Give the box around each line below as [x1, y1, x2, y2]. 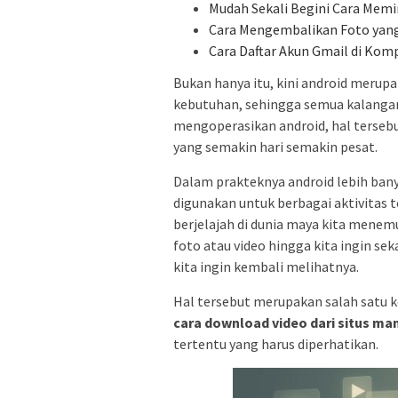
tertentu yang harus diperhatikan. [173, 334, 378, 353]
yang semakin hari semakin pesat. [173, 137, 378, 155]
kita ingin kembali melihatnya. [173, 257, 359, 275]
